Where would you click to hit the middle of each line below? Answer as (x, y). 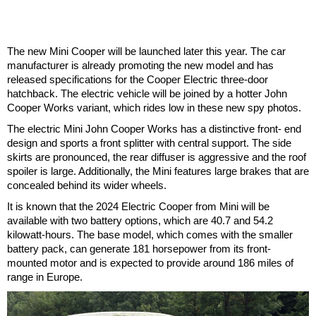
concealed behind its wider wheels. (87, 185)
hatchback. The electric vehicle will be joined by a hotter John (147, 93)
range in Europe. (45, 276)
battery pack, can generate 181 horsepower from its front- (139, 248)
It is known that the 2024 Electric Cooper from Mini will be (138, 206)
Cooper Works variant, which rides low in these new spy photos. (154, 107)
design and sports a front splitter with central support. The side (149, 142)
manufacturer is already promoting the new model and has (140, 65)
